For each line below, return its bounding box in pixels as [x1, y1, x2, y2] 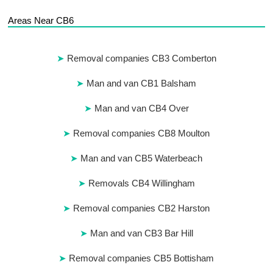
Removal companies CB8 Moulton [73, 128, 210, 139]
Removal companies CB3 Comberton [66, 53, 216, 64]
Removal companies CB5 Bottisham [69, 253, 214, 264]
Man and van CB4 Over [94, 103, 189, 114]
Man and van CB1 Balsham [87, 78, 197, 89]
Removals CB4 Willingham [88, 178, 195, 189]
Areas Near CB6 [8, 15, 74, 26]
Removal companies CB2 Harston [73, 203, 210, 214]
